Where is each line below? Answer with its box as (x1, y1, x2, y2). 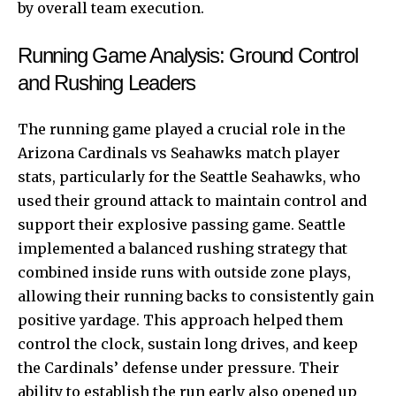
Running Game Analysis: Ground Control (18, 42, 358, 67)
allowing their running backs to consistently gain (18, 286, 374, 305)
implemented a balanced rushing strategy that (18, 239, 347, 257)
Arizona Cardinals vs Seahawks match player (18, 143, 340, 162)
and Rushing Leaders (18, 70, 196, 95)
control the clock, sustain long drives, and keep (18, 334, 358, 353)
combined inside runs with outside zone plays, (18, 263, 351, 281)
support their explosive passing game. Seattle (18, 215, 346, 233)
